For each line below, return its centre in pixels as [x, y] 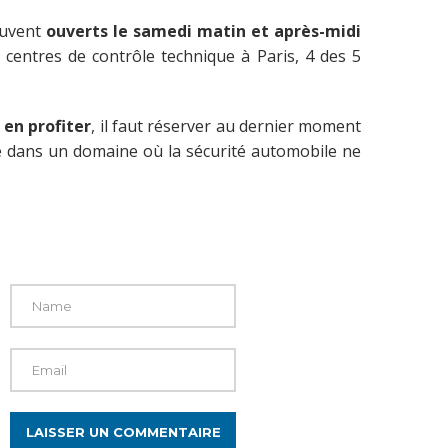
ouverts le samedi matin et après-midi [204, 31]
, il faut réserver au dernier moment [226, 126]
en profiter [48, 126]
